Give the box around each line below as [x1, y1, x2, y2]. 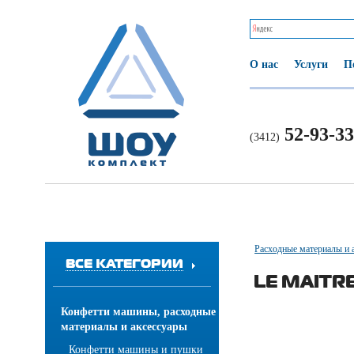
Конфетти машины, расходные [61, 306, 216, 318]
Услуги [294, 58, 328, 70]
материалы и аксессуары [61, 321, 187, 333]
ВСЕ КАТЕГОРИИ [65, 255, 183, 270]
